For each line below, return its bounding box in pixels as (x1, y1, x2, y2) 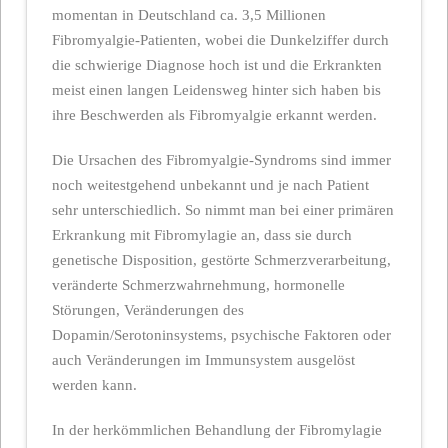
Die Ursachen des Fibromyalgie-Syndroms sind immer (51, 151, 391, 168)
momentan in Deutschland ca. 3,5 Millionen (51, 7, 326, 24)
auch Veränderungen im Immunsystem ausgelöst (51, 351, 355, 368)
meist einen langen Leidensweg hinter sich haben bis (51, 82, 381, 99)
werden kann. (51, 376, 137, 393)
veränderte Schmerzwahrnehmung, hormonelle (51, 276, 345, 293)
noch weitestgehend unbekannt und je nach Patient (51, 176, 369, 193)
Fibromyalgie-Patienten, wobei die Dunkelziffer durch (51, 32, 389, 49)
